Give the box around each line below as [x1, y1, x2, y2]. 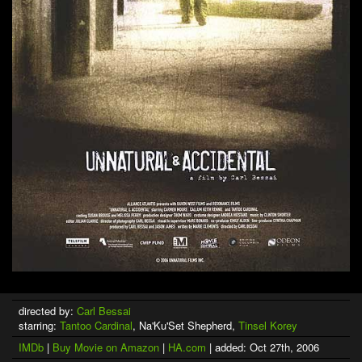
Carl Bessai [77, 303, 131, 319]
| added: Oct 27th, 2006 [206, 339, 319, 356]
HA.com [168, 339, 206, 356]
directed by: [19, 303, 77, 319]
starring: [19, 318, 60, 334]
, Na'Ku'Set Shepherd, [133, 318, 238, 334]
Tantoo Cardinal [60, 318, 133, 334]
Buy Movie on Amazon [53, 339, 159, 356]
